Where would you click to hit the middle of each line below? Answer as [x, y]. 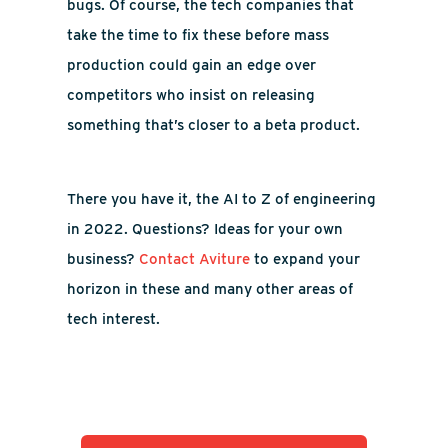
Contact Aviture [195, 259]
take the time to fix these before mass [198, 35]
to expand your [305, 259]
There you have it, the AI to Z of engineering [222, 199]
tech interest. [114, 319]
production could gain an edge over [192, 65]
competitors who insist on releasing [191, 95]
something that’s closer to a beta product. [214, 125]
